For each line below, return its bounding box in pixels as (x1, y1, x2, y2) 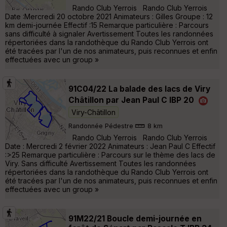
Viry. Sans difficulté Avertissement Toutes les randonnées (5, 159, 196, 168)
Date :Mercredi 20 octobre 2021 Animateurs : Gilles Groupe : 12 (5, 12, 213, 21)
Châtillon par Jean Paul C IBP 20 (68, 95, 194, 105)
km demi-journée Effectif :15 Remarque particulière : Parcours (5, 20, 209, 29)
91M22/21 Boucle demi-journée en (68, 213, 202, 223)
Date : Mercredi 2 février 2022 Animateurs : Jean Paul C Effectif (5, 141, 215, 150)
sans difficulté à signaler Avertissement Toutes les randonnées (5, 29, 213, 38)
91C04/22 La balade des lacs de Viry (68, 84, 210, 94)
